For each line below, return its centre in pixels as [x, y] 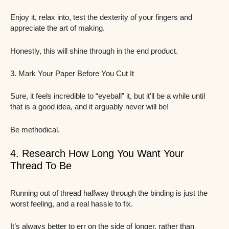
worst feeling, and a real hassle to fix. [73, 204]
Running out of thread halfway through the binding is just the [109, 193]
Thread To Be [41, 165]
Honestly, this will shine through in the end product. [95, 51]
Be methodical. [35, 130]
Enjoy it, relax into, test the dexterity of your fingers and [101, 18]
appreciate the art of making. [59, 28]
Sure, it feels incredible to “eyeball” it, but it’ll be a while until [108, 96]
